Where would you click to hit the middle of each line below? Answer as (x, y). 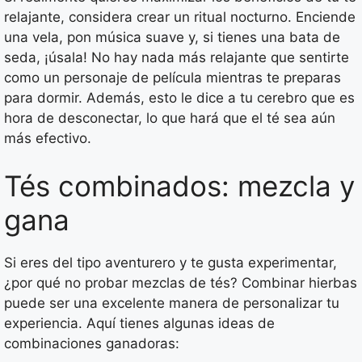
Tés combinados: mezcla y (179, 186)
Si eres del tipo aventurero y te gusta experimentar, (170, 263)
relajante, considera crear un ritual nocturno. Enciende (180, 17)
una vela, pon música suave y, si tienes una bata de (172, 37)
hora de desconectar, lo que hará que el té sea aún (170, 118)
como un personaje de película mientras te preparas (173, 77)
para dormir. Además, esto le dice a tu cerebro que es (179, 97)
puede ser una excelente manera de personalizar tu (172, 303)
